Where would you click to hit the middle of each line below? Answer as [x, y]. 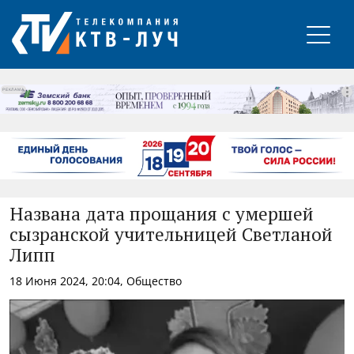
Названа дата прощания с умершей [162, 215]
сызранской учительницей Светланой [171, 235]
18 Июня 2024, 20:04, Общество [96, 281]
